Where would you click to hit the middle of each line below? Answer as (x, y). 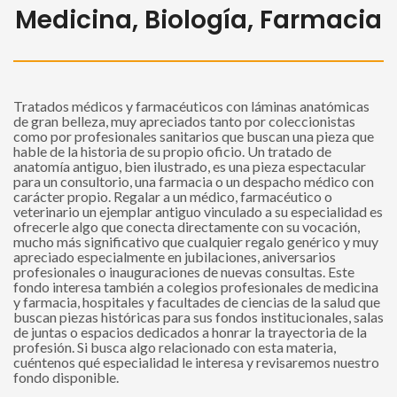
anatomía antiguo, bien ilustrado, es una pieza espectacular (190, 166)
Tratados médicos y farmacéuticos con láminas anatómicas (191, 105)
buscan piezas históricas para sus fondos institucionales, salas (198, 316)
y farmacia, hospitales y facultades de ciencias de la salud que (197, 301)
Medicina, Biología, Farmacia (198, 20)
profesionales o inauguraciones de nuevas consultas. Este (184, 271)
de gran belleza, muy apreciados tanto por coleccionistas (184, 121)
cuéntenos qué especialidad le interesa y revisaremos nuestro (196, 362)
